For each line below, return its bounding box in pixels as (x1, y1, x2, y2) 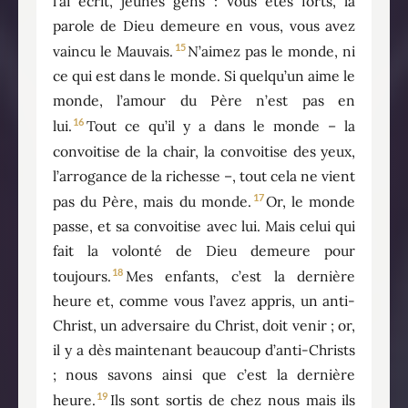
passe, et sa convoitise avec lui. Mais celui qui (52, 216, 356, 235)
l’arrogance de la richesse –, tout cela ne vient (52, 166, 356, 185)
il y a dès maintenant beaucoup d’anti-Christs (52, 341, 356, 360)
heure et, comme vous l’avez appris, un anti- (52, 291, 356, 311)
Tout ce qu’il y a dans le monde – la (86, 117, 356, 136)
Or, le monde (265, 191, 356, 210)
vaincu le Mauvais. (52, 42, 173, 61)
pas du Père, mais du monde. (52, 191, 251, 210)
